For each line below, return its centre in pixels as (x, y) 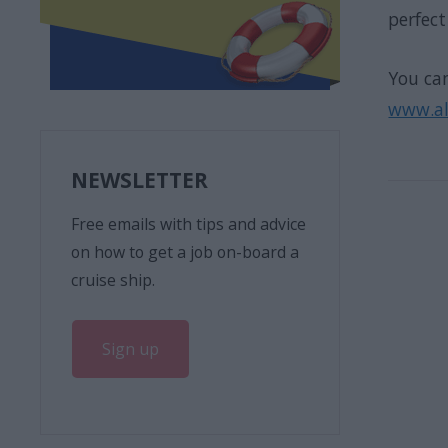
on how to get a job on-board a (185, 251)
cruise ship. (113, 279)
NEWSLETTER (140, 179)
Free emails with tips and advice (189, 223)
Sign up (131, 348)
